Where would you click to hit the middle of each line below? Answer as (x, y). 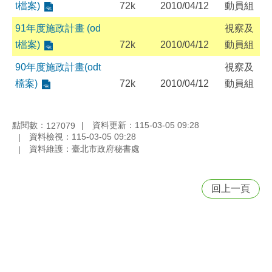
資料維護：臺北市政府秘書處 (84, 149)
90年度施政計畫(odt (58, 67)
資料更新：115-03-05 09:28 (146, 125)
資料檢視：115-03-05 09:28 (83, 137)
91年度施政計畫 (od (58, 28)
